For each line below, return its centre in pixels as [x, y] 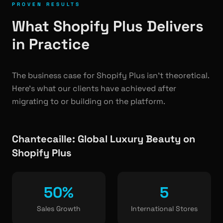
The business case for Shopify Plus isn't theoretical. [111, 75]
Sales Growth [59, 209]
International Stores [164, 209]
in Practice [51, 44]
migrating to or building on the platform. [89, 101]
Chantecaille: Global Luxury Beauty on [104, 139]
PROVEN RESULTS [46, 4]
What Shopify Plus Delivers [108, 26]
